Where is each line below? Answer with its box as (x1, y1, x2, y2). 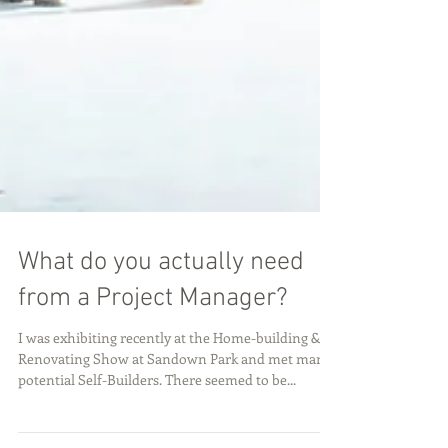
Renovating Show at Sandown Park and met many (18, 389, 332, 408)
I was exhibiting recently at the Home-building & (18, 368, 320, 387)
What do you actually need (18, 287, 304, 318)
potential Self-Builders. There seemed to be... (18, 410, 296, 429)
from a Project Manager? (18, 323, 288, 354)
